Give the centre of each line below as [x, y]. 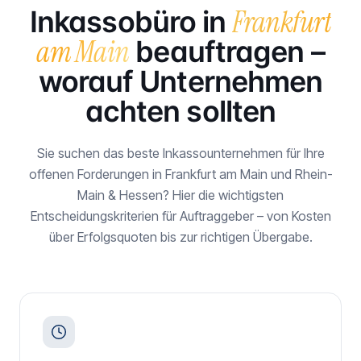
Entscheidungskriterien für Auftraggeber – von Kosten [180, 216]
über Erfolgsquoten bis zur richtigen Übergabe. [180, 237]
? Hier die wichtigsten [223, 195]
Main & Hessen [120, 195]
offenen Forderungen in [97, 174]
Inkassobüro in [131, 22]
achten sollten [180, 111]
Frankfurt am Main [216, 174]
